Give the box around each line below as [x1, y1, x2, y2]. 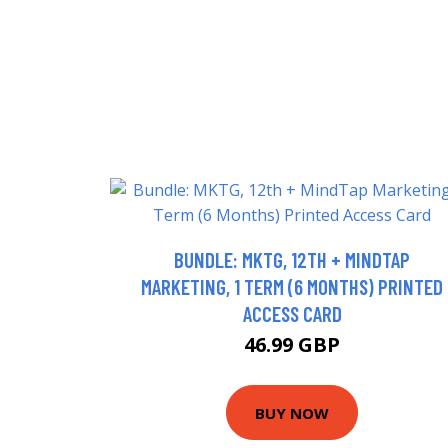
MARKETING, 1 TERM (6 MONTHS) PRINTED [141, 274, 443, 299]
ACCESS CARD [242, 301, 342, 326]
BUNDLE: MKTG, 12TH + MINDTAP [174, 247, 410, 272]
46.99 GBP [244, 331, 340, 358]
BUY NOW [255, 402, 329, 423]
